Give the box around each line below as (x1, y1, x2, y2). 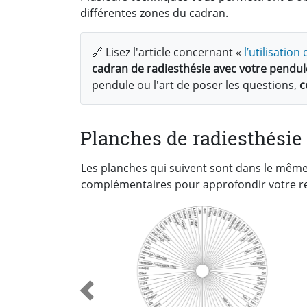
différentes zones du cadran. (80, 5, 228, 21)
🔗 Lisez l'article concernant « (92, 44, 244, 60)
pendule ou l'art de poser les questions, (92, 77, 299, 93)
